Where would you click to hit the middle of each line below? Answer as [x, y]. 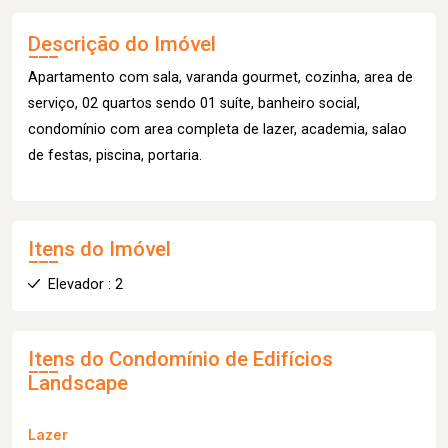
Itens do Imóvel [99, 248]
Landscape [78, 382]
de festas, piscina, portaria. [115, 155]
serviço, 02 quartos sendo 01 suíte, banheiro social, [194, 103]
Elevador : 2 [85, 284]
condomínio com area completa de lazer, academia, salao [217, 129]
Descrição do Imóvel [122, 43]
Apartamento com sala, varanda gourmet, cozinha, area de [220, 77]
